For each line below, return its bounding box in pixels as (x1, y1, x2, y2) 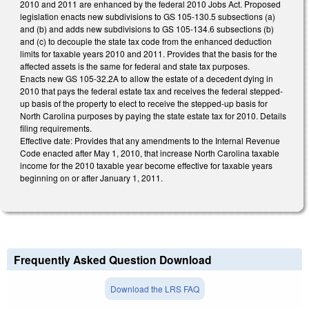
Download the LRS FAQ (110, 282, 199, 295)
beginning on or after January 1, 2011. (20, 172, 163, 184)
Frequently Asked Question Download (14, 251, 212, 268)
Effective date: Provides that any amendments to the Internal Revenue (20, 134, 280, 147)
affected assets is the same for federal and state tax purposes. (20, 60, 250, 72)
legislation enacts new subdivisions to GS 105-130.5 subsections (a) (20, 10, 275, 23)
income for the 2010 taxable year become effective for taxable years (20, 159, 272, 172)
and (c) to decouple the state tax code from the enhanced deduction (20, 35, 272, 48)
